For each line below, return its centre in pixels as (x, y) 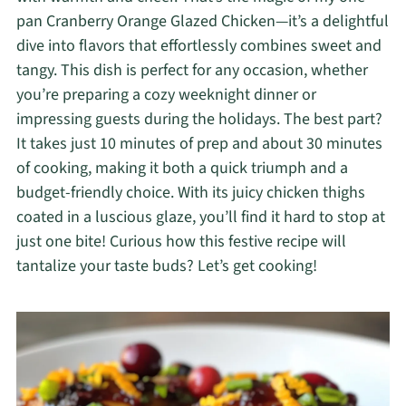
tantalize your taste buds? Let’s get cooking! (166, 266)
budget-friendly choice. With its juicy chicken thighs (190, 193)
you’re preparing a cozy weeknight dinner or (166, 95)
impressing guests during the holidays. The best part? (199, 119)
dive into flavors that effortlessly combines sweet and (198, 46)
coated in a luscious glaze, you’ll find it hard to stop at (200, 217)
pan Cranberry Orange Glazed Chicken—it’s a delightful (202, 21)
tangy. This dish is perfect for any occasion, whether (192, 70)
